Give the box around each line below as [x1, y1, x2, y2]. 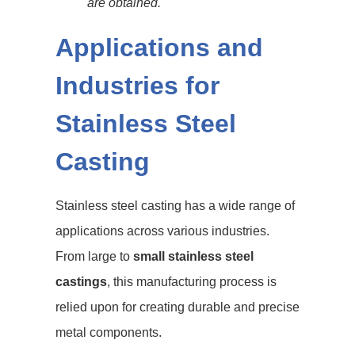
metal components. [55, 326, 162, 339]
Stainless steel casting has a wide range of [55, 199, 295, 212]
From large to [55, 250, 133, 263]
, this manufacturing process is [107, 275, 277, 288]
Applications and [55, 33, 263, 62]
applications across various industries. [55, 224, 269, 238]
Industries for [55, 71, 219, 100]
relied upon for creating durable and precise [55, 300, 300, 314]
